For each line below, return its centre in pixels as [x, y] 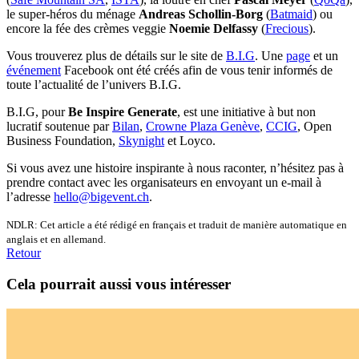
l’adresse [30, 197]
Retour [24, 253]
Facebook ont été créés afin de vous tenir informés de [197, 71]
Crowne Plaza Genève [203, 127]
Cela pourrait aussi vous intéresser [119, 284]
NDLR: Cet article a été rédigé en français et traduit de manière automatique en [177, 225]
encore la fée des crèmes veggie [88, 29]
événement [34, 71]
